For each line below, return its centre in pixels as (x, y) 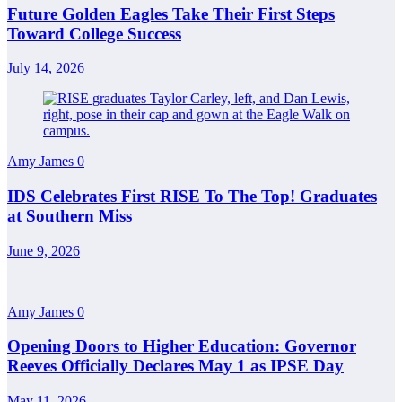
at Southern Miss (70, 216)
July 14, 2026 (46, 68)
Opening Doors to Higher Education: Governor (182, 346)
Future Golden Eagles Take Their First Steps (171, 13)
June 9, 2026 (44, 250)
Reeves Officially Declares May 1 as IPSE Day (175, 366)
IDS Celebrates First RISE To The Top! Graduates (192, 196)
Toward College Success (94, 33)
